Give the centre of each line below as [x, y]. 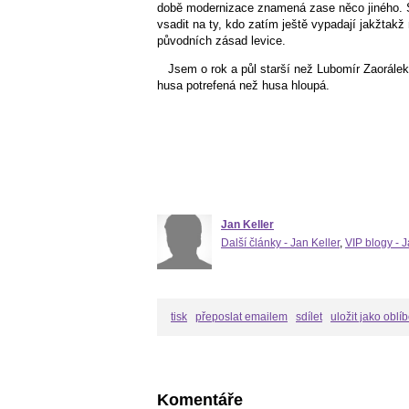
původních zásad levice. [221, 40]
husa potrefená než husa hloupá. [243, 86]
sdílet [309, 316]
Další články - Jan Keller [280, 242]
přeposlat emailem [241, 316]
